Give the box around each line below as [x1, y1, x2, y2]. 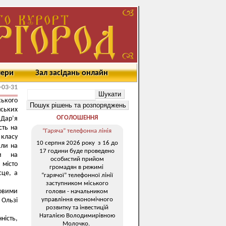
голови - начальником [46, 188, 108, 195]
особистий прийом [50, 155, 104, 162]
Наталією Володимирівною [39, 212, 115, 219]
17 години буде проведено [39, 147, 115, 154]
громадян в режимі [49, 163, 105, 171]
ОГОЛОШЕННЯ [56, 115, 98, 121]
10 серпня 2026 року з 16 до [36, 139, 118, 146]
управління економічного [41, 196, 113, 203]
